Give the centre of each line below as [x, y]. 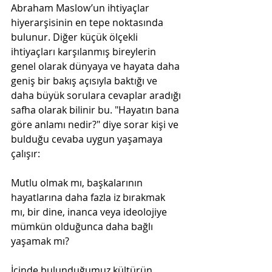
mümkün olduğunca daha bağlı [83, 226]
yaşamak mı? [41, 241]
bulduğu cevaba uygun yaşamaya [88, 139]
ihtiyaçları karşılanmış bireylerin [85, 51]
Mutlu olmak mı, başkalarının [78, 182]
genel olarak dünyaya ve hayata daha [97, 66]
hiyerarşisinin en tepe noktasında [88, 22]
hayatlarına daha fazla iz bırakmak [89, 197]
